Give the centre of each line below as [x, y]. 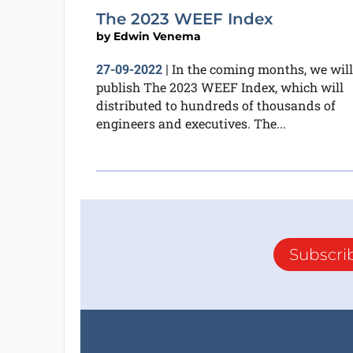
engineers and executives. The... [191, 124]
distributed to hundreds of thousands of [216, 106]
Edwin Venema [157, 37]
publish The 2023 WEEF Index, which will [219, 87]
